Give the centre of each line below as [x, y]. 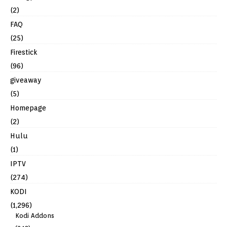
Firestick [24, 52]
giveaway [26, 80]
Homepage [28, 108]
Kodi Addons [35, 216]
